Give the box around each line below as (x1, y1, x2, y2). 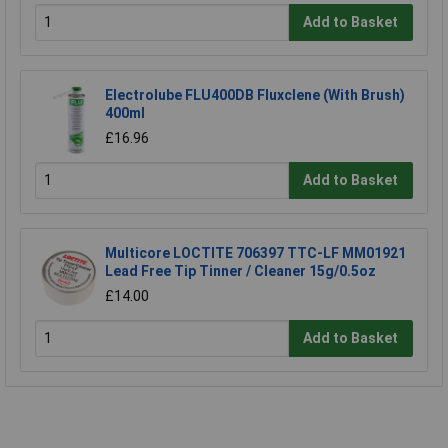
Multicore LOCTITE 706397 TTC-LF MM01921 (105, 244, 406, 261)
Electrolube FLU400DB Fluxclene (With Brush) (105, 86, 405, 103)
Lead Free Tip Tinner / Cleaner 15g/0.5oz (105, 262, 376, 279)
